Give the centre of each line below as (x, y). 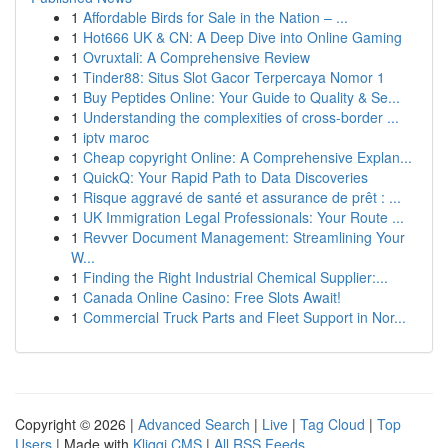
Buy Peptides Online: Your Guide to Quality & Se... (241, 97)
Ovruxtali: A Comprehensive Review (196, 57)
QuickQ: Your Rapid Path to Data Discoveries (225, 177)
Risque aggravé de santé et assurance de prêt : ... (242, 197)
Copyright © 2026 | (76, 424)
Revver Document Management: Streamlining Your (244, 237)
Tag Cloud (332, 424)
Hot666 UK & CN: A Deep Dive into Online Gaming (242, 37)
